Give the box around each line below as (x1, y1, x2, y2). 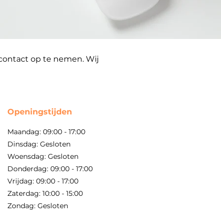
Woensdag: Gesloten (7, 152, 78, 161)
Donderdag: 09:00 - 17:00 (7, 164, 93, 173)
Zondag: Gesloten (7, 201, 68, 210)
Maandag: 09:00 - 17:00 (7, 127, 85, 136)
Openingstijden (7, 107, 72, 116)
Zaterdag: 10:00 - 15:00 (7, 189, 83, 198)
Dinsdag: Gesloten (7, 140, 71, 148)
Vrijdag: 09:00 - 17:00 (7, 177, 78, 185)
